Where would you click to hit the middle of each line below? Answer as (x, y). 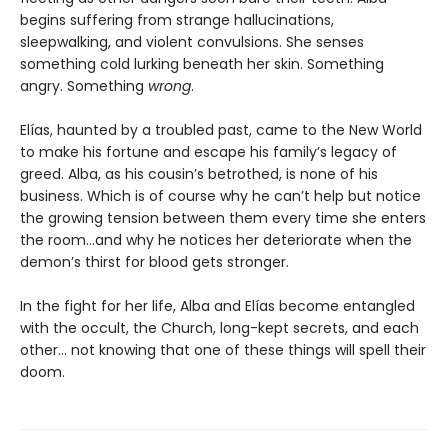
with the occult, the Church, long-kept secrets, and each (219, 327)
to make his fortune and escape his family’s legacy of (208, 151)
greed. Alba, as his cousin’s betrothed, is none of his (199, 173)
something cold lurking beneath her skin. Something (202, 63)
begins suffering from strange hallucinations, (177, 19)
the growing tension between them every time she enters (223, 217)
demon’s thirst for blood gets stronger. (156, 261)
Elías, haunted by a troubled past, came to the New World (221, 129)
